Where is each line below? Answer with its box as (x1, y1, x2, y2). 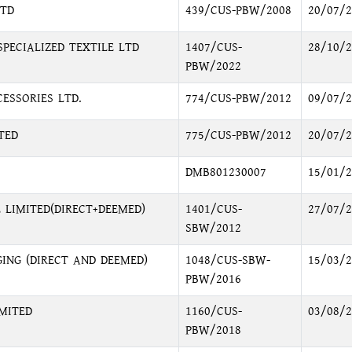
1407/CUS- (185, 38, 242, 57)
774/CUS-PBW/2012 (185, 90, 291, 108)
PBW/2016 (185, 270, 241, 288)
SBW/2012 (185, 219, 241, 237)
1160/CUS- (185, 302, 242, 321)
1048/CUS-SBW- (185, 251, 270, 269)
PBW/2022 (185, 57, 241, 75)
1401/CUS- (185, 200, 242, 218)
